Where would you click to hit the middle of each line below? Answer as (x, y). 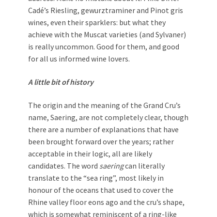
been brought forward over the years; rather (101, 141)
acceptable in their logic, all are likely (90, 154)
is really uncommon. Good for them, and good (104, 46)
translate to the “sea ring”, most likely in (96, 178)
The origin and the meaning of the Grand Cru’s (104, 105)
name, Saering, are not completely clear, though (108, 117)
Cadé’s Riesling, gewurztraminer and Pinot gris (106, 10)
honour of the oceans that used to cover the (101, 190)
